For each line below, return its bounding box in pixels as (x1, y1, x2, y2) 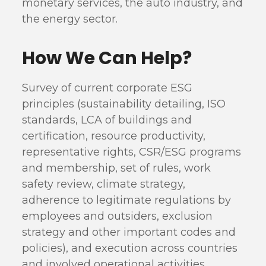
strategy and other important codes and (22, 226, 236, 239)
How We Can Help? (22, 46, 192, 71)
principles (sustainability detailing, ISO (22, 97, 226, 110)
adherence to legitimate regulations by (22, 194, 232, 207)
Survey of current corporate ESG (22, 81, 193, 94)
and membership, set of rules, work (22, 161, 211, 175)
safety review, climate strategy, (22, 178, 186, 191)
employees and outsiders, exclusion (22, 210, 213, 223)
